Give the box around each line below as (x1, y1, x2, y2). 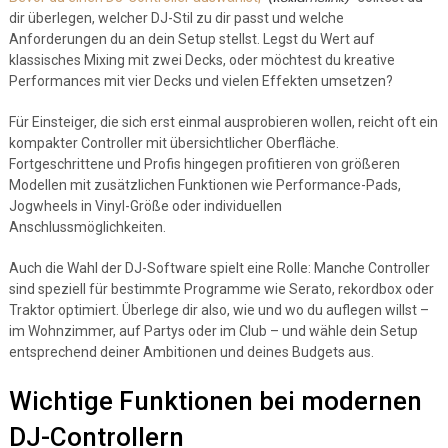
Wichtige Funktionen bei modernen (8, 386, 422, 416)
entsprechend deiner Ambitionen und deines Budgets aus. (8, 344, 374, 360)
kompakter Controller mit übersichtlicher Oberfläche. (8, 135, 339, 151)
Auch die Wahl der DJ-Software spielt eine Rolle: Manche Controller (8, 260, 430, 276)
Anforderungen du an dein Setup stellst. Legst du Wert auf (8, 31, 375, 47)
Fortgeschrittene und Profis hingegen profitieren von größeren (8, 156, 400, 172)
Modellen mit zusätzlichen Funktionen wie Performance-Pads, (8, 177, 401, 193)
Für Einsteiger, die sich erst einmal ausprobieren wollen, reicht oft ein (8, 114, 438, 130)
